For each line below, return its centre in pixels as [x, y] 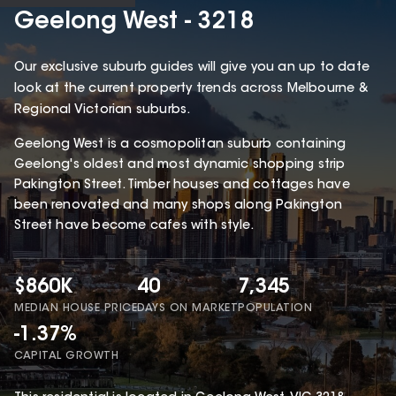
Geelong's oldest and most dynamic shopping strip [180, 166]
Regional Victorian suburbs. [104, 111]
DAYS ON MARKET [187, 309]
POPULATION [275, 309]
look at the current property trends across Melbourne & [191, 90]
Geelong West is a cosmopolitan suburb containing [180, 145]
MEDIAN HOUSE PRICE [76, 309]
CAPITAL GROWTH [66, 356]
